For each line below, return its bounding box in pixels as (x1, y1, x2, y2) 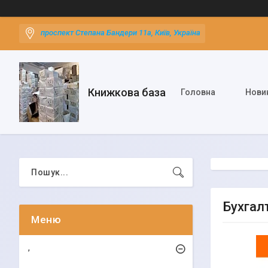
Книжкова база (88, 86, 166, 99)
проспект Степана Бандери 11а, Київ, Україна (41, 28, 200, 38)
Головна (181, 87, 215, 97)
